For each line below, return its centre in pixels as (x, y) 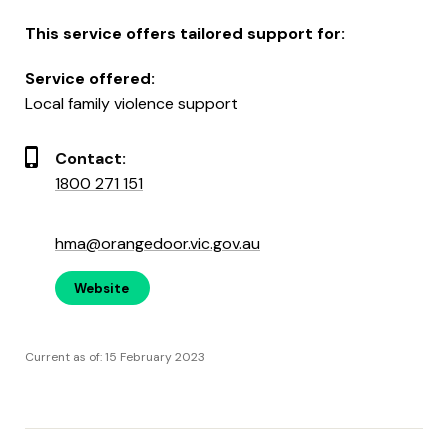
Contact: (90, 158)
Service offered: (90, 78)
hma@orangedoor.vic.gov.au (157, 243)
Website (101, 288)
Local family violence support (131, 103)
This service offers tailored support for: (185, 33)
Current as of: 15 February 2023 (115, 356)
